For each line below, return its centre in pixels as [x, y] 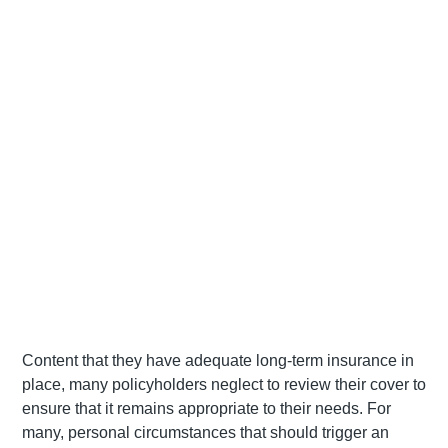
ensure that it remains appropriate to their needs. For [206, 409]
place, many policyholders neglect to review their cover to [224, 385]
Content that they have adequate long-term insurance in [218, 361]
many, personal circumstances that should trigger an [205, 433]
